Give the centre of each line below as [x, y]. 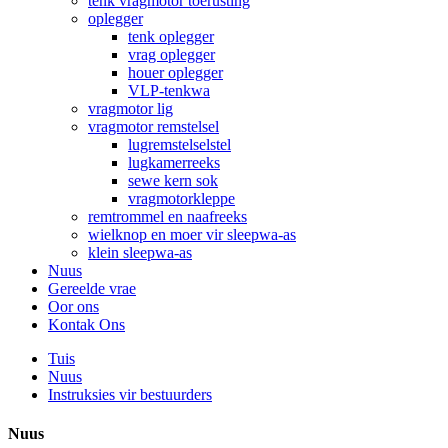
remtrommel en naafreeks [167, 216]
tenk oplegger [171, 36]
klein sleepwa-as [140, 252]
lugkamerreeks [174, 162]
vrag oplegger [171, 54]
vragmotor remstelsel [153, 126]
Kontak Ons [86, 324]
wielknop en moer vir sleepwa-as [192, 234]
